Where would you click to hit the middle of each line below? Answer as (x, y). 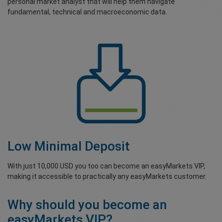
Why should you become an (87, 205)
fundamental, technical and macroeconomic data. (87, 12)
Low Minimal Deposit (69, 146)
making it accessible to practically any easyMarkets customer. (107, 176)
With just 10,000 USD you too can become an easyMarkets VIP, (106, 166)
